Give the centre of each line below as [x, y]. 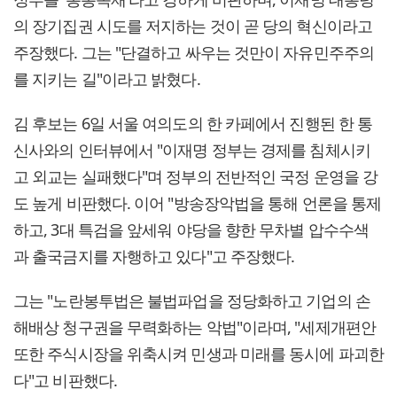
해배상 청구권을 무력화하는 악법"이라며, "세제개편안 [195, 327]
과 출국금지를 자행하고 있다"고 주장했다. [154, 257]
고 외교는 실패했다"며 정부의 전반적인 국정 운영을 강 [196, 177]
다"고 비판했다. [65, 381]
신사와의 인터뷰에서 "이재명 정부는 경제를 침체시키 [192, 150]
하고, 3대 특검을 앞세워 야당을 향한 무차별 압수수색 [191, 230]
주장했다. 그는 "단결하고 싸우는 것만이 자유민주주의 [194, 53]
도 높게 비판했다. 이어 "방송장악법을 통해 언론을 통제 [198, 203]
